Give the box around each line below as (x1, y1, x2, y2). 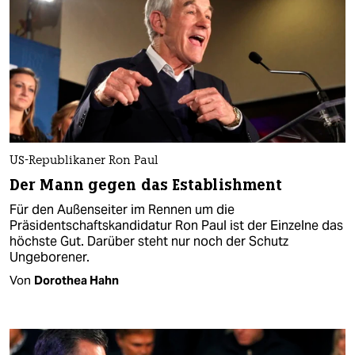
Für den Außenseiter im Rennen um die (10, 200, 235, 218)
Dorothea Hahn (34, 272, 119, 288)
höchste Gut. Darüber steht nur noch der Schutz (10, 232, 288, 250)
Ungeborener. (10, 248, 90, 265)
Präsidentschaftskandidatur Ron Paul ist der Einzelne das (10, 216, 343, 234)
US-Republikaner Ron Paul (10, 155, 158, 167)
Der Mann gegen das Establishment (10, 174, 283, 195)
